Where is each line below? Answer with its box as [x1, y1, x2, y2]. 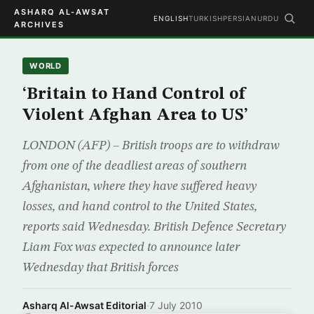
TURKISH [189, 14, 223, 22]
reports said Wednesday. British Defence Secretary [22, 221, 286, 233]
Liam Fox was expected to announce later [22, 241, 240, 254]
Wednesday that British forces [22, 261, 179, 274]
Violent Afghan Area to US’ [22, 107, 248, 124]
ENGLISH [153, 14, 189, 22]
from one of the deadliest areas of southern [22, 160, 247, 172]
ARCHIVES [14, 20, 64, 29]
